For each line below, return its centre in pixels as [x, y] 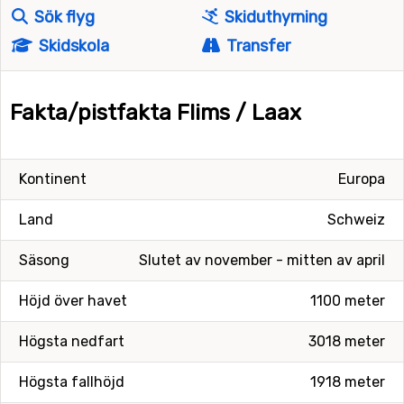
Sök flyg [63, 17]
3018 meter [347, 341]
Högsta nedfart [72, 341]
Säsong [44, 260]
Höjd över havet [73, 301]
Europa [362, 179]
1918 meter [348, 382]
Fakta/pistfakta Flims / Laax [156, 113]
